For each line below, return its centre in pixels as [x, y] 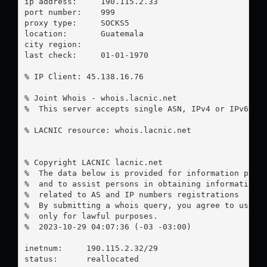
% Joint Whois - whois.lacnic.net [100, 98]
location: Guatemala [50, 33]
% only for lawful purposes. [91, 216]
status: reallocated [81, 259]
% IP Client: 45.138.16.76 [84, 76]
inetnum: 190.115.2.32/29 [91, 248]
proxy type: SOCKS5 [50, 23]
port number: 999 [53, 12]
